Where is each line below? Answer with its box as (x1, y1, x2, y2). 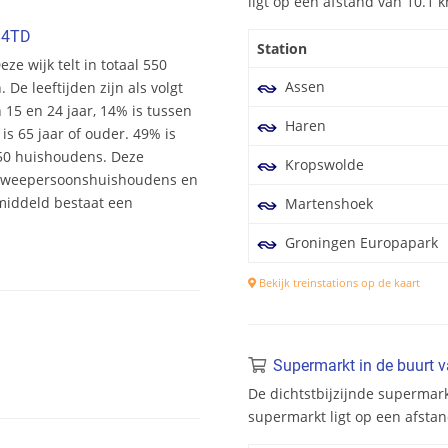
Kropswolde (281, 155, 364, 175)
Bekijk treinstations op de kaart (256, 275, 420, 291)
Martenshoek (281, 194, 373, 214)
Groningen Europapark (281, 233, 438, 253)
